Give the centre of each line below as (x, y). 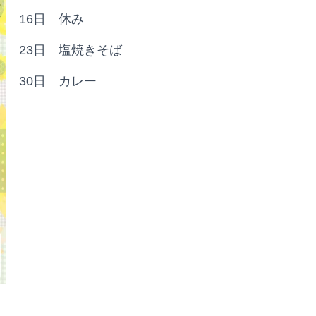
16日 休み (51, 19)
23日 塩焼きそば (71, 50)
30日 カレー (58, 81)
